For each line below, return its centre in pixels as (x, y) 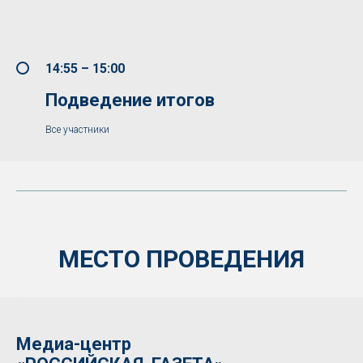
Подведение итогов (130, 100)
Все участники (77, 129)
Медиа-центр (74, 344)
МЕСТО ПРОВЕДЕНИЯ (181, 258)
